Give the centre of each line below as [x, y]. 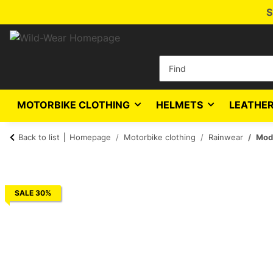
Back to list [39, 137]
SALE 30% [33, 193]
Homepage [90, 137]
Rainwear [226, 137]
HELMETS [179, 105]
